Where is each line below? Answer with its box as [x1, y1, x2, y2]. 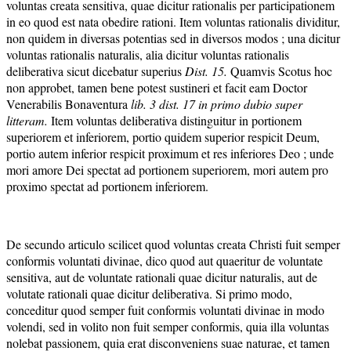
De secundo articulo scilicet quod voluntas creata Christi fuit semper [6, 235, 340, 252]
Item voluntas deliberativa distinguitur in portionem [48, 111, 302, 128]
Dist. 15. [185, 62, 227, 79]
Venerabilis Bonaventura [6, 95, 131, 112]
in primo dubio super [198, 95, 302, 112]
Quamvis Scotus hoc [227, 62, 332, 79]
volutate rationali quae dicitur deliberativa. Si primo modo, [6, 284, 292, 302]
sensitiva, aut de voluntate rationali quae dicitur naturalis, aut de [6, 268, 317, 285]
